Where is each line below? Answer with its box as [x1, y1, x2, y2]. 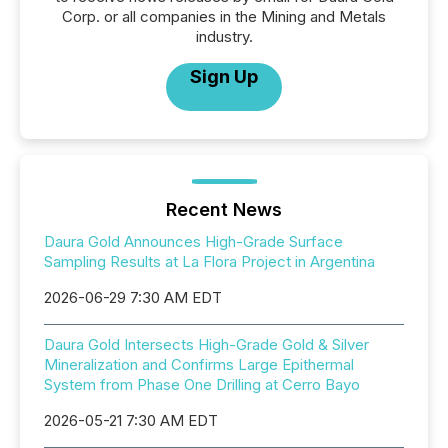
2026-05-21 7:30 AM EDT [44, 411, 218, 431]
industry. [195, 27, 253, 47]
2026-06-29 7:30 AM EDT [44, 288, 222, 308]
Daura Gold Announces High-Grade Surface [44, 232, 343, 252]
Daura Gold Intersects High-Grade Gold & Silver [44, 335, 369, 355]
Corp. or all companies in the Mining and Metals [62, 7, 386, 27]
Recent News [166, 199, 282, 221]
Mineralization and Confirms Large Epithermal [44, 355, 354, 375]
